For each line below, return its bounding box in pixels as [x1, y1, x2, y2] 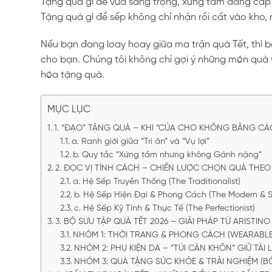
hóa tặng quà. [41, 69, 105, 80]
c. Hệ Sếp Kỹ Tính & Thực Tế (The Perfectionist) [73, 203, 255, 213]
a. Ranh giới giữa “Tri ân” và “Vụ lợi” [71, 137, 209, 146]
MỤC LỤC [47, 104, 91, 115]
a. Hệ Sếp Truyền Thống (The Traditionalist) [72, 177, 240, 186]
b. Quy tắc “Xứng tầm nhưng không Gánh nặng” [72, 150, 262, 160]
